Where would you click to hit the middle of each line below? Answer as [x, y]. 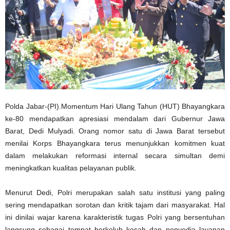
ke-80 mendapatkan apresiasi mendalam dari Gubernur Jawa [115, 118]
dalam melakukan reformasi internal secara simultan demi [115, 155]
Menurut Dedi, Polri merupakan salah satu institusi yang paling [115, 192]
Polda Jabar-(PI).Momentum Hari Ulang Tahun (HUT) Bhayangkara [115, 106]
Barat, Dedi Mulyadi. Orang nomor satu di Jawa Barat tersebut [115, 131]
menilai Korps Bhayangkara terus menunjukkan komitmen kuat [115, 143]
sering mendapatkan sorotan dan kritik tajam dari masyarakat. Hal [115, 205]
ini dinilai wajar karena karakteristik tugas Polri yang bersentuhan [115, 217]
